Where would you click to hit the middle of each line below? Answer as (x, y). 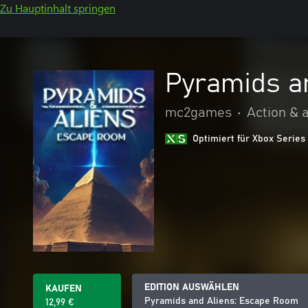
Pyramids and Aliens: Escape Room (221, 301)
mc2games (198, 113)
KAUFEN (64, 289)
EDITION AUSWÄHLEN (192, 287)
